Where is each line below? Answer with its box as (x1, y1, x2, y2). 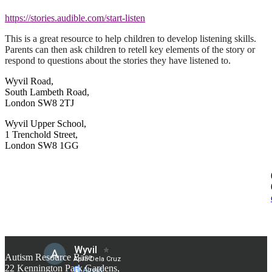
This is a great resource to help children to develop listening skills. (5, 33, 259, 44)
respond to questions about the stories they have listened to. (5, 55, 231, 66)
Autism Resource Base (5, 251, 92, 262)
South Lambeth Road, (5, 86, 89, 97)
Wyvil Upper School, (5, 118, 86, 129)
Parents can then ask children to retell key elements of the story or (5, 44, 255, 55)
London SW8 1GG (5, 140, 79, 151)
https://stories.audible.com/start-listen (5, 12, 145, 23)
